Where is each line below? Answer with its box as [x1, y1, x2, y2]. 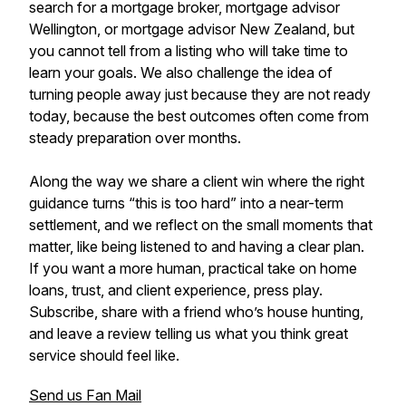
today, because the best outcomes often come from [29, 107, 369, 125]
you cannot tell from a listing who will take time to [29, 42, 348, 60]
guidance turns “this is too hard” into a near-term [29, 194, 343, 212]
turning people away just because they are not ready [29, 85, 371, 103]
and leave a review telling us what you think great [29, 324, 348, 343]
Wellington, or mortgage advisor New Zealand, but [29, 20, 354, 38]
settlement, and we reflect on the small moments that [29, 216, 372, 234]
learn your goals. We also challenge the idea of [29, 63, 333, 82]
